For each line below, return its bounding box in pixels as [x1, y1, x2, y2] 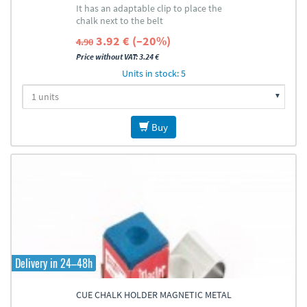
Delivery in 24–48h [15, 255, 93, 271]
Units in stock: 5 [121, 67, 186, 79]
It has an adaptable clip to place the [75, 2, 222, 14]
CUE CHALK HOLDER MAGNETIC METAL [75, 288, 232, 301]
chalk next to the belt [75, 14, 163, 27]
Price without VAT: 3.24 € [75, 51, 159, 62]
